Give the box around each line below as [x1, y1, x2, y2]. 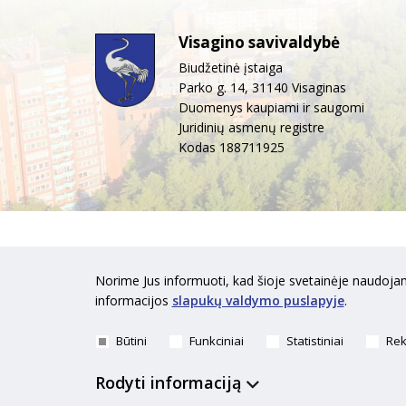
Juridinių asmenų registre [178, 119, 324, 137]
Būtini [115, 333, 147, 350]
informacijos [94, 292, 172, 309]
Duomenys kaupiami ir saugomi [178, 99, 364, 117]
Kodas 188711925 [178, 139, 285, 157]
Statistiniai [285, 333, 343, 350]
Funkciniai [188, 333, 244, 350]
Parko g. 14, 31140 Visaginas [178, 79, 346, 97]
